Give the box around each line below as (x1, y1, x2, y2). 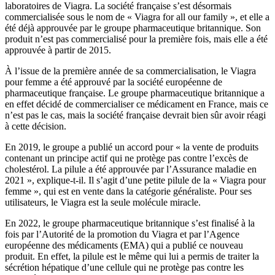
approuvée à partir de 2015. (5, 44, 111, 55)
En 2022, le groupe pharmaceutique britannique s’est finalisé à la (5, 217, 255, 228)
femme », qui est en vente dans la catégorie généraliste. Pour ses (5, 185, 252, 196)
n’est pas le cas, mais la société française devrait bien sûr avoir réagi (5, 109, 266, 120)
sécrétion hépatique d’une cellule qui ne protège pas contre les (5, 261, 244, 273)
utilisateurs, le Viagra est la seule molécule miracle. (5, 196, 201, 207)
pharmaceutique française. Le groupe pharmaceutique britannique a (5, 87, 265, 98)
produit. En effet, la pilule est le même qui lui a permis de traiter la (5, 250, 259, 261)
